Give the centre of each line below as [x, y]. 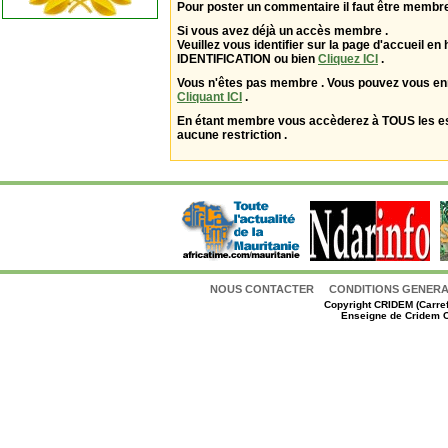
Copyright [349, 304]
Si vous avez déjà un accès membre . [282, 31]
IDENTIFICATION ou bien [247, 59]
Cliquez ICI [348, 59]
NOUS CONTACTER [264, 289]
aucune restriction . [232, 135]
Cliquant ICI [209, 97]
